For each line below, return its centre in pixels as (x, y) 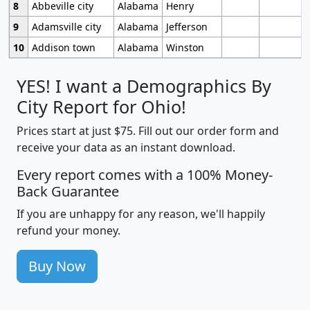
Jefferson (186, 27)
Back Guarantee (68, 192)
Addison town (63, 48)
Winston (185, 48)
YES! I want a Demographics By (144, 86)
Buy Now (57, 266)
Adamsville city (66, 27)
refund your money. (69, 231)
